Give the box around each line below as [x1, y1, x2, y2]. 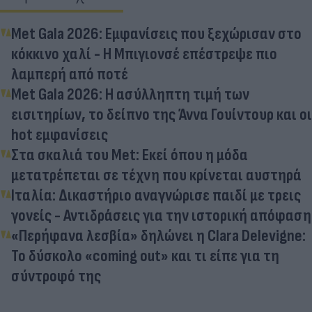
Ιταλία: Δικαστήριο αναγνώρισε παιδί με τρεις [11, 185, 301, 206]
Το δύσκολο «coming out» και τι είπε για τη [11, 246, 279, 267]
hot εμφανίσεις [11, 125, 108, 146]
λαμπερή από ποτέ [11, 64, 128, 85]
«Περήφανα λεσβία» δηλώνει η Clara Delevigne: [11, 226, 306, 247]
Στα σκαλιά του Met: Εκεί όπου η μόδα [11, 145, 248, 166]
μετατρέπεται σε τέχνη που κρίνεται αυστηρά [11, 165, 302, 186]
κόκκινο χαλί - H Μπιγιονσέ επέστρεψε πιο [11, 44, 277, 65]
